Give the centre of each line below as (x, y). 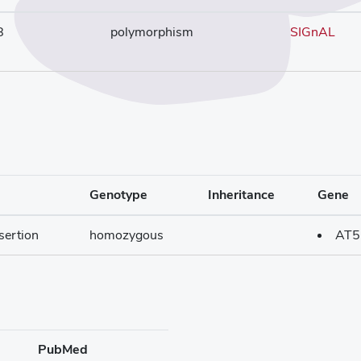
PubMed (63, 349)
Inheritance (241, 195)
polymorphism (152, 32)
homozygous (127, 235)
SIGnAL (313, 32)
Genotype (118, 195)
